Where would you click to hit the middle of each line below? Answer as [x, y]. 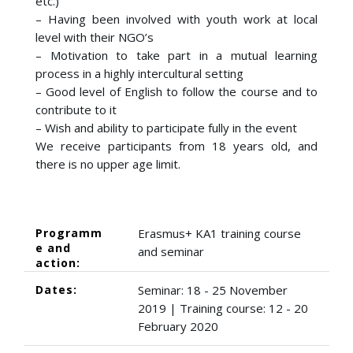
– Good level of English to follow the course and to [176, 91]
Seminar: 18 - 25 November [213, 290]
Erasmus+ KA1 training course [219, 233]
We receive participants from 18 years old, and [176, 146]
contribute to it [76, 110]
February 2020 [178, 326]
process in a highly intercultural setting [139, 73]
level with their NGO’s [95, 37]
